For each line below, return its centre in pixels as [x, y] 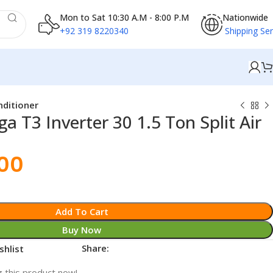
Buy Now [82, 230]
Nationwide [245, 17]
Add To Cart [82, 211]
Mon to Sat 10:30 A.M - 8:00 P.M [124, 17]
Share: [96, 248]
